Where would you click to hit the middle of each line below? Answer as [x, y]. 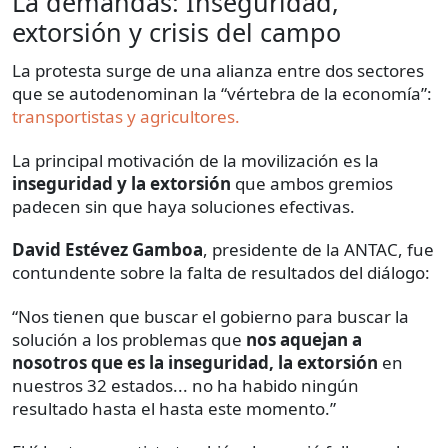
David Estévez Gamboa [107, 250]
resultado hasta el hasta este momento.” [174, 409]
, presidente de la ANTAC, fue [318, 250]
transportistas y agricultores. [126, 117]
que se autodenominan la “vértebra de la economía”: [222, 94]
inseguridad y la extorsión [121, 184]
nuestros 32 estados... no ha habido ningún [185, 386]
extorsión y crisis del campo [176, 32]
